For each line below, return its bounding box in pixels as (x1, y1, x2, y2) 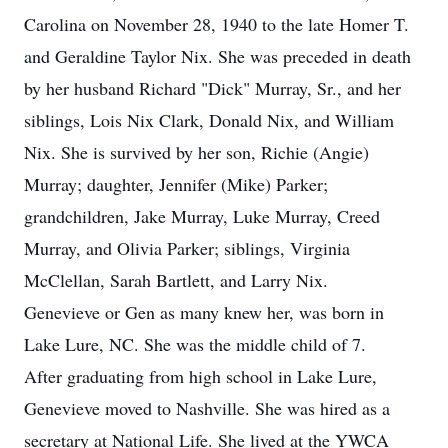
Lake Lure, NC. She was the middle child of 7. (24, 332, 366, 356)
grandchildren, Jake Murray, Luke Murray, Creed (24, 204, 380, 228)
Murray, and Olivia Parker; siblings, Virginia (24, 236, 350, 260)
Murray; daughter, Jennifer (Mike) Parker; (24, 172, 328, 196)
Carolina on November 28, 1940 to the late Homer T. (24, 12, 409, 36)
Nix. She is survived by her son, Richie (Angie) (24, 140, 369, 164)
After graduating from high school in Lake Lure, (24, 364, 377, 388)
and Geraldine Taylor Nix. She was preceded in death (24, 44, 411, 68)
